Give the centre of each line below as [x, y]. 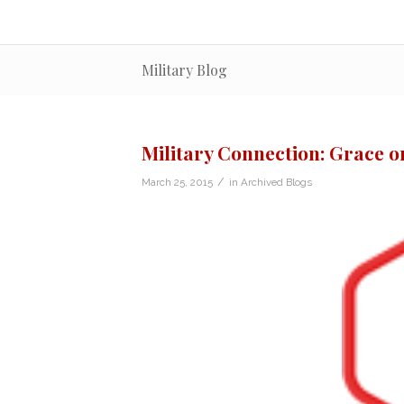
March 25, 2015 [177, 182]
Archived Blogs [276, 182]
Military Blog [184, 69]
